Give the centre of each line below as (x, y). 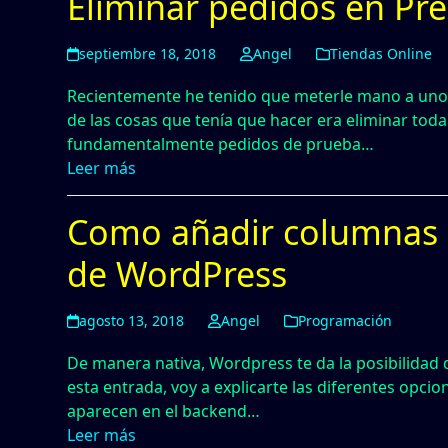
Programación (344, 320)
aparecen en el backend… (164, 411)
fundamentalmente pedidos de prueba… (221, 144)
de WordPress (177, 274)
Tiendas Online (380, 53)
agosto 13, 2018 (132, 320)
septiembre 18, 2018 (148, 53)
